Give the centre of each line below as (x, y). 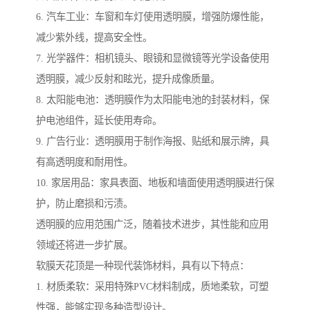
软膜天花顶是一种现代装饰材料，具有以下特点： (143, 266)
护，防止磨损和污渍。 (84, 204)
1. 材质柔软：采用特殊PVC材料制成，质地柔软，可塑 (152, 287)
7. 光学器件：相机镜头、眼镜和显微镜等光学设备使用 (153, 58)
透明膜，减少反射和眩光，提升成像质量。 (128, 79)
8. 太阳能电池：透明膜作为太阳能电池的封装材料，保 (153, 100)
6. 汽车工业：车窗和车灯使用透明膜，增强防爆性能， (153, 17)
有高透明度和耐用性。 (84, 162)
